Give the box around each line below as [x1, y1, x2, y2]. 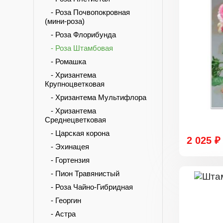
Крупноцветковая [45, 80, 105, 88]
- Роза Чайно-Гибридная [45, 183, 133, 191]
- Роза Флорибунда [45, 30, 116, 39]
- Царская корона [45, 129, 110, 137]
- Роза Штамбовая [45, 44, 113, 52]
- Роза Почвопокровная [45, 8, 130, 16]
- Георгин [45, 196, 81, 205]
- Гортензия [45, 156, 90, 164]
